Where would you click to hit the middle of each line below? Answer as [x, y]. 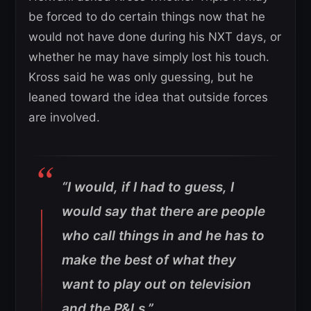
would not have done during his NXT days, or [155, 36]
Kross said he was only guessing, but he [141, 77]
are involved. [64, 117]
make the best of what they [149, 260]
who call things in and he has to [163, 235]
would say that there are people [163, 211]
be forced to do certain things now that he [147, 16]
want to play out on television [157, 284]
